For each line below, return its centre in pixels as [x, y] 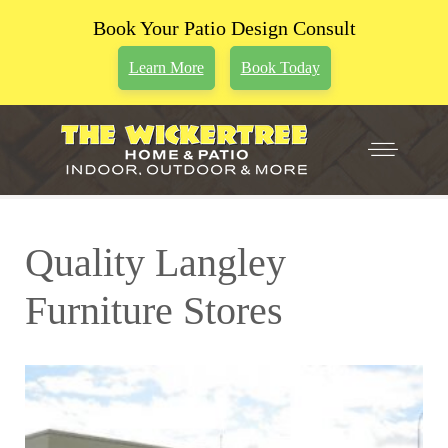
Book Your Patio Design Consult [224, 28]
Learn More [166, 67]
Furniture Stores [154, 310]
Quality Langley [155, 262]
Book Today [280, 67]
